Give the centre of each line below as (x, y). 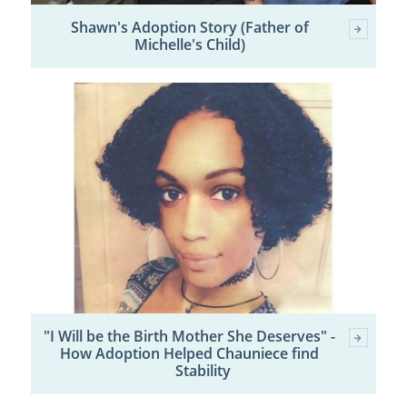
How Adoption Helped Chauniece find (190, 354)
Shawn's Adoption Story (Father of (189, 28)
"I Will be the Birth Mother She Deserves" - (190, 337)
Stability (203, 371)
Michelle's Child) (189, 45)
